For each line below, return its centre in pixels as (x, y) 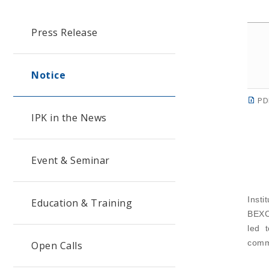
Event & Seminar (71, 160)
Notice (48, 75)
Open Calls (57, 246)
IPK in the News (69, 118)
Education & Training (82, 203)
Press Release (65, 32)
